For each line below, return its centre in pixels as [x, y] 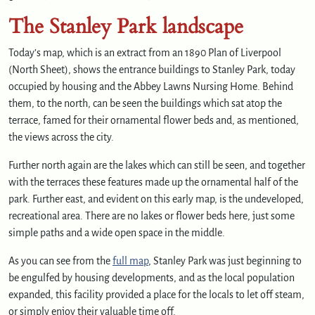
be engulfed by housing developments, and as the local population [152, 277]
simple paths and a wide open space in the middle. [117, 232]
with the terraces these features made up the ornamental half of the [153, 182]
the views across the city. [61, 137]
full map [130, 261]
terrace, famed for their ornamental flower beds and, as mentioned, [154, 120]
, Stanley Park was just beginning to [225, 261]
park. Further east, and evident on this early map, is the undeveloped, [156, 199]
